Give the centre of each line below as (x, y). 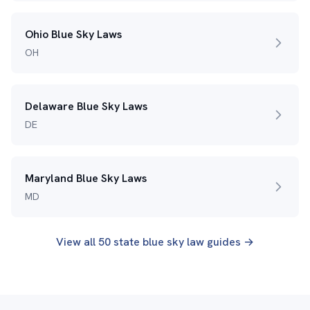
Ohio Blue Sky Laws (73, 34)
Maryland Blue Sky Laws (86, 178)
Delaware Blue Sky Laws (86, 106)
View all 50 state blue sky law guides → (155, 242)
